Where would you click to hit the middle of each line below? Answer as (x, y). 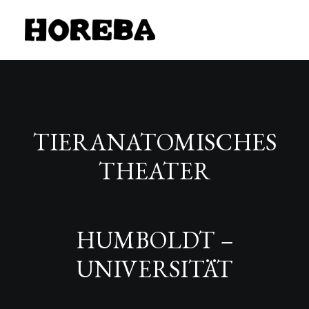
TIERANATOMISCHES (154, 141)
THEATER (154, 170)
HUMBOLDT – (154, 239)
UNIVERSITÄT (154, 268)
